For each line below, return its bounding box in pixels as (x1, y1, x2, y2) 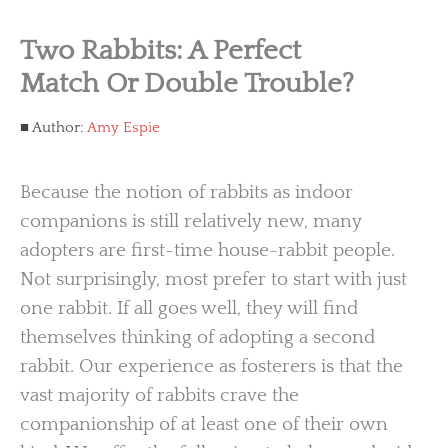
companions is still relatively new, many (20, 210, 362, 232)
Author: (29, 119, 87, 137)
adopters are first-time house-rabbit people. (20, 239, 395, 261)
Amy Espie (87, 119, 160, 137)
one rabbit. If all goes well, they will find (20, 297, 358, 319)
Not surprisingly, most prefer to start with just (20, 268, 407, 290)
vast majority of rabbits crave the (20, 384, 299, 406)
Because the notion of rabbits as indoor (20, 181, 353, 203)
